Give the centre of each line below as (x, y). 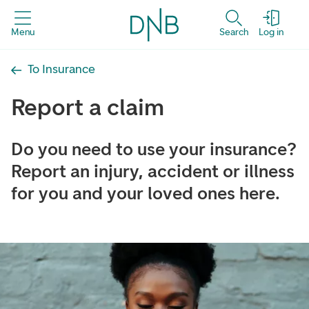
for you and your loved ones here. (146, 193)
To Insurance (61, 69)
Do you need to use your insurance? (154, 149)
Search (234, 32)
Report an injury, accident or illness (153, 171)
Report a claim (88, 107)
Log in (271, 32)
